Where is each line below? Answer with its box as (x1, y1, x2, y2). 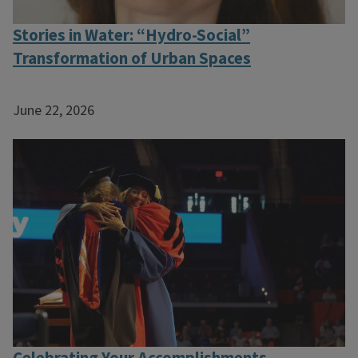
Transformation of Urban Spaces (13, 46, 251, 70)
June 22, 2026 (13, 101, 94, 121)
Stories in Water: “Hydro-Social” (13, 23, 250, 47)
